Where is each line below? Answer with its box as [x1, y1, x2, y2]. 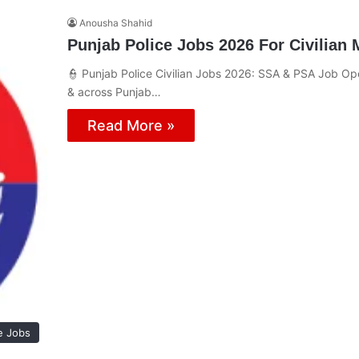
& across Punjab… [67, 84, 161, 99]
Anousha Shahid [79, 16, 152, 29]
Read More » [87, 116, 175, 134]
